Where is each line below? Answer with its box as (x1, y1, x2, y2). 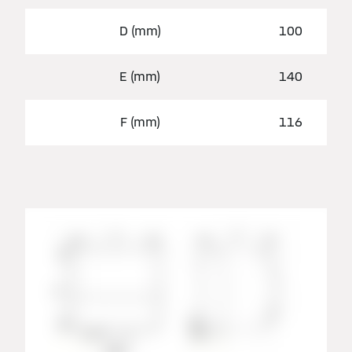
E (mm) (119, 68, 160, 85)
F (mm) (119, 113, 160, 130)
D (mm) (119, 22, 161, 39)
